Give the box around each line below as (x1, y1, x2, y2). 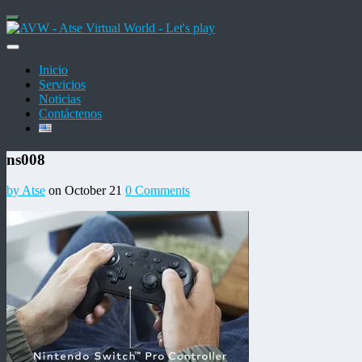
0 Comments (125, 183, 190, 198)
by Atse (6, 183, 45, 198)
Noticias (39, 92, 81, 106)
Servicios (39, 78, 86, 91)
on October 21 (48, 183, 122, 198)
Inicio (39, 63, 68, 77)
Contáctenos (39, 107, 102, 120)
